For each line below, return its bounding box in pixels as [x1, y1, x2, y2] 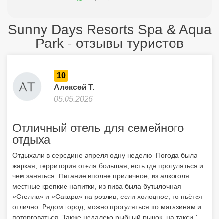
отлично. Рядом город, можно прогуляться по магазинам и [12, 203, 201, 211]
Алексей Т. [54, 83, 94, 91]
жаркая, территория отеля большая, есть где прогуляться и [12, 162, 203, 170]
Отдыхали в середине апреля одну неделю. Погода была [12, 152, 197, 159]
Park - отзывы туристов [35, 36, 184, 51]
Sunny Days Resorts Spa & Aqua [7, 22, 212, 37]
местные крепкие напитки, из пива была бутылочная [12, 182, 181, 190]
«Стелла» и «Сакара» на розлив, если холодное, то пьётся [12, 193, 202, 200]
